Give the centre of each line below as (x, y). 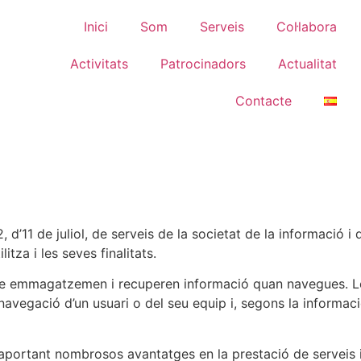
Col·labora (306, 27)
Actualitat (307, 64)
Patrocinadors (203, 64)
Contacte (263, 101)
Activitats (99, 64)
